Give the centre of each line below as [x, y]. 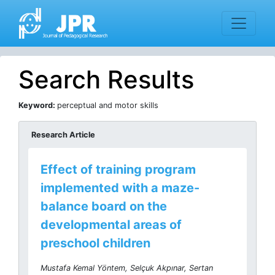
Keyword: [38, 105]
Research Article [63, 135]
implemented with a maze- [120, 188]
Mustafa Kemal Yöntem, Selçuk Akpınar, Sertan [127, 268]
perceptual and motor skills [108, 105]
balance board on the [104, 206]
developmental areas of [111, 225]
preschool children [95, 243]
